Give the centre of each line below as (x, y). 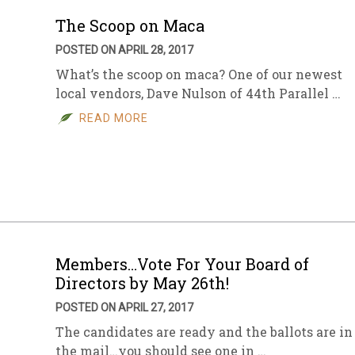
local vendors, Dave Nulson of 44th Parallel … (198, 93)
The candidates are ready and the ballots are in (204, 332)
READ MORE (114, 118)
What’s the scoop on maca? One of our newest (199, 74)
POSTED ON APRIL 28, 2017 (124, 50)
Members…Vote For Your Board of (182, 264)
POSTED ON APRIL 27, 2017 (124, 307)
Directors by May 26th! (142, 283)
